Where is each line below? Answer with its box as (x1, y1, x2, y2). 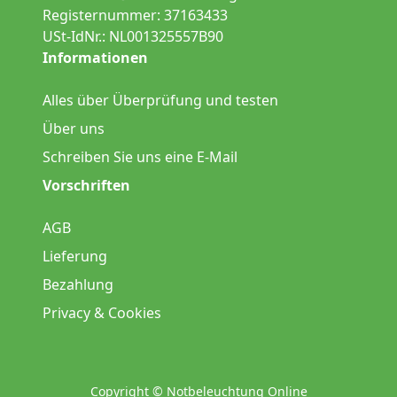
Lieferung (43, 246, 107, 266)
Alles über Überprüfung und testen (43, 90, 278, 110)
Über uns (43, 119, 105, 138)
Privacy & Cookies (43, 303, 161, 323)
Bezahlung (43, 275, 113, 294)
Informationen (43, 48, 148, 67)
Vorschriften (43, 175, 130, 195)
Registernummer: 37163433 (43, 5, 228, 25)
